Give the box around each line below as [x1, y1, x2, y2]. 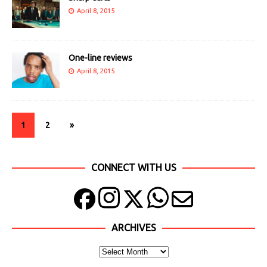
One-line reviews [69, 52, 132, 63]
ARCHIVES [111, 222, 156, 234]
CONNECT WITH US [91, 162, 176, 173]
